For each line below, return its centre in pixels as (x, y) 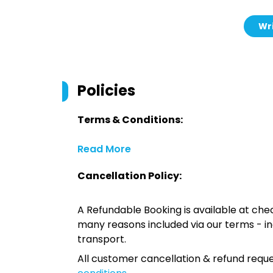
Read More (104, 149)
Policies (106, 90)
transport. (102, 239)
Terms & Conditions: (130, 120)
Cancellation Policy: (129, 176)
